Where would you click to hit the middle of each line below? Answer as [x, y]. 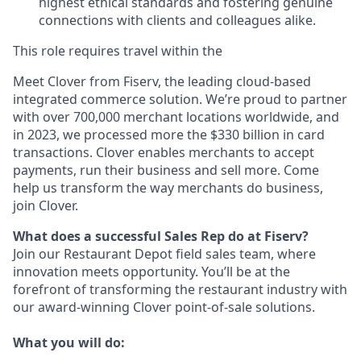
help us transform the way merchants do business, [168, 188]
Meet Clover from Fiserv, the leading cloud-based [162, 81]
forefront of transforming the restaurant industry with [180, 289]
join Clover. [46, 205]
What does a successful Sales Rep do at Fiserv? [161, 236]
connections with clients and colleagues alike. [177, 20]
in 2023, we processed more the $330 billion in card [169, 135]
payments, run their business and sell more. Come [166, 170]
